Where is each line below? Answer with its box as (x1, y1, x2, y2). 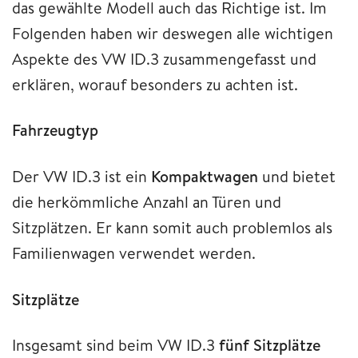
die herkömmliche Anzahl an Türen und (12, 190, 281, 213)
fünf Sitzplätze (219, 334, 320, 356)
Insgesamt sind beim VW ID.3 (12, 334, 219, 356)
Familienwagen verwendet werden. (12, 241, 256, 264)
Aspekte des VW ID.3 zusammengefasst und (12, 47, 316, 70)
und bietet (258, 165, 336, 187)
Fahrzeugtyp (12, 119, 98, 141)
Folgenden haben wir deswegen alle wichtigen (12, 22, 333, 44)
